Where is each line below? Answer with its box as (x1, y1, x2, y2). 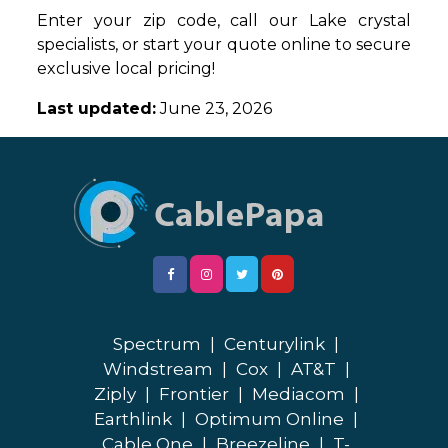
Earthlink (94, 409, 173, 430)
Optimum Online (195, 409, 345, 430)
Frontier (158, 384, 229, 405)
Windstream (102, 359, 213, 380)
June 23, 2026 (156, 99, 273, 119)
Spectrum (113, 334, 202, 355)
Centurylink (224, 334, 326, 355)
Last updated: (37, 99, 157, 119)
